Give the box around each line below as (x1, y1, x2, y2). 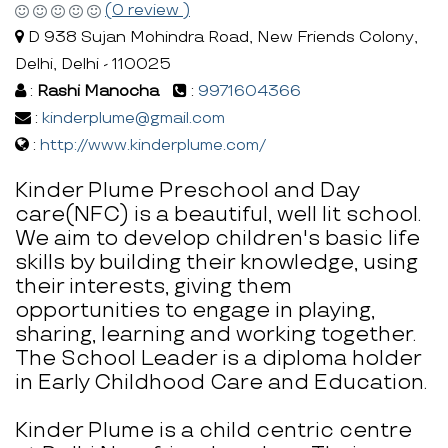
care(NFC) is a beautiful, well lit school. (15, 201, 421, 227)
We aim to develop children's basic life (15, 225, 420, 251)
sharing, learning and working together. (15, 321, 416, 347)
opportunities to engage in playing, (15, 297, 375, 323)
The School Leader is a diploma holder (15, 345, 421, 371)
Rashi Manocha (37, 81, 159, 101)
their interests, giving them (15, 273, 292, 299)
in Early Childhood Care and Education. (15, 369, 427, 395)
